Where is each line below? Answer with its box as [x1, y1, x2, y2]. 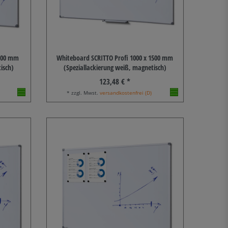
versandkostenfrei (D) [100, 89, 152, 97]
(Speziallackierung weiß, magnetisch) [63, 63, 166, 73]
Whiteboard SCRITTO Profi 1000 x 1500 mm [56, 53, 174, 63]
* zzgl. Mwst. [67, 89, 100, 97]
